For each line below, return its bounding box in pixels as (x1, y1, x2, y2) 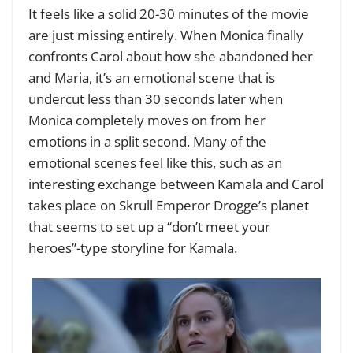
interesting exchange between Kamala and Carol (28, 174, 324, 193)
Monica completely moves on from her (28, 110, 266, 129)
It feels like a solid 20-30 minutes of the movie (28, 4, 309, 23)
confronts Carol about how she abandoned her (28, 46, 313, 65)
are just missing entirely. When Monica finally (28, 25, 303, 44)
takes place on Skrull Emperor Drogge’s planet (28, 195, 309, 214)
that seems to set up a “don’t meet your (28, 217, 270, 236)
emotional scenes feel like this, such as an (28, 153, 282, 172)
